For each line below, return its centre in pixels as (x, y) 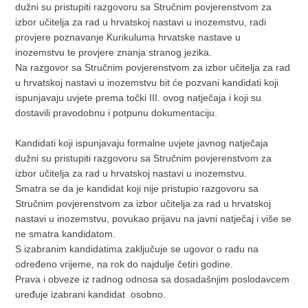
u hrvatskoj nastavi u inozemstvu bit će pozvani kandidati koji (147, 82)
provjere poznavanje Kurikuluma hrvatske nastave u (128, 37)
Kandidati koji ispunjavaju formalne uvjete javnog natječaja (142, 143)
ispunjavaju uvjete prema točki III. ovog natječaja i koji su (139, 98)
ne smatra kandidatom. (66, 234)
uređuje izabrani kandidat (72, 294)
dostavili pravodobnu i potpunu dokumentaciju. (117, 113)
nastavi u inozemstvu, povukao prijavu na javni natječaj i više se (154, 219)
